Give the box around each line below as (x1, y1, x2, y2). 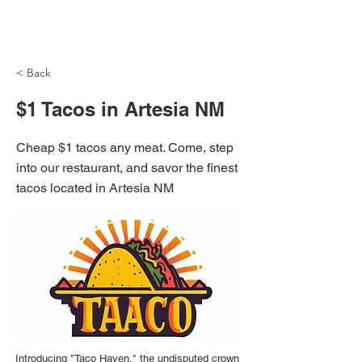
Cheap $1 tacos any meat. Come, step (16, 140, 234, 155)
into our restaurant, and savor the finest (16, 160, 238, 175)
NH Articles (15, 15, 133, 40)
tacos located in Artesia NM (16, 180, 174, 196)
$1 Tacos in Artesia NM (16, 98, 225, 120)
